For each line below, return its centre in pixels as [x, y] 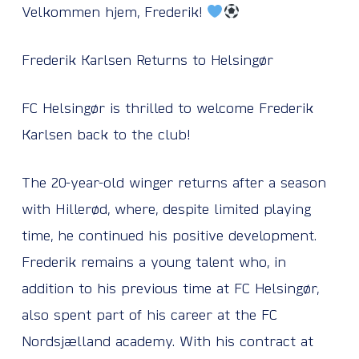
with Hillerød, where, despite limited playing [166, 210]
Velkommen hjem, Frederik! [114, 13]
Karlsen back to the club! [105, 136]
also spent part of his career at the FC [149, 316]
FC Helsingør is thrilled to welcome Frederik [167, 109]
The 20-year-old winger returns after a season [173, 184]
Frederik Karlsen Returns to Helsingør [147, 61]
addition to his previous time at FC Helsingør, [170, 290]
